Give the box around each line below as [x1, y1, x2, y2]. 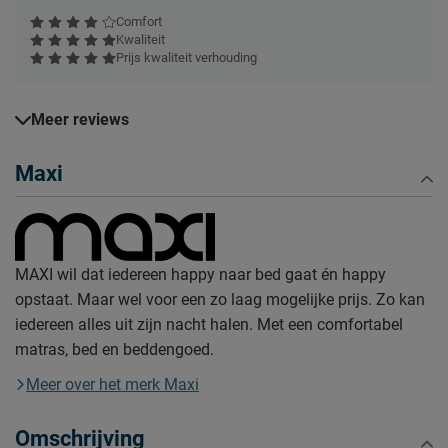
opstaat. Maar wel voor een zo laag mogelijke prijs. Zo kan [15, 289, 425, 309]
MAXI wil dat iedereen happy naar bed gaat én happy [15, 264, 386, 284]
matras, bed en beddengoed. [15, 339, 214, 359]
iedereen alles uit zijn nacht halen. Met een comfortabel [15, 314, 403, 334]
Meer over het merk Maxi [26, 374, 199, 394]
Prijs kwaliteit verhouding [116, 49, 257, 65]
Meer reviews [31, 110, 129, 130]
